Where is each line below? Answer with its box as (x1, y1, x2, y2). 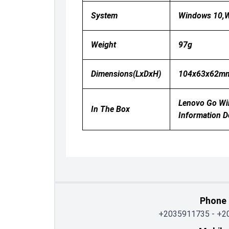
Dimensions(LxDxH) (90, 69, 161, 79)
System (90, 11, 118, 20)
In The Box (90, 104, 130, 114)
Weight (90, 40, 116, 50)
